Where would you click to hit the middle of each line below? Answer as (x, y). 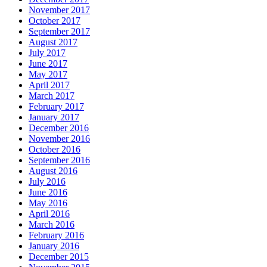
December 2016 (59, 128)
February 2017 (56, 107)
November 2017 (59, 10)
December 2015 (59, 257)
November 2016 (59, 139)
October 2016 (55, 150)
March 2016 (52, 225)
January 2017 (54, 117)
